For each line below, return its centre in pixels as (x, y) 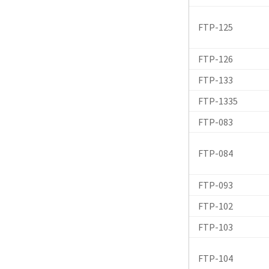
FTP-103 (215, 227)
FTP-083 (215, 122)
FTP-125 (215, 27)
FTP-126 (215, 59)
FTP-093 (215, 185)
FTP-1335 (218, 101)
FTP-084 (215, 153)
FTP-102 (215, 206)
